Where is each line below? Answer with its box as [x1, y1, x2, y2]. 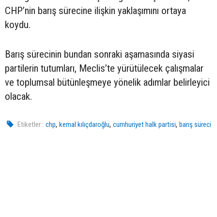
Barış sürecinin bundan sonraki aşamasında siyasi [5, 48, 194, 61]
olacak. [5, 91, 32, 103]
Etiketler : [17, 120, 44, 129]
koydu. [5, 19, 31, 31]
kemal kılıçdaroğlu [59, 120, 110, 129]
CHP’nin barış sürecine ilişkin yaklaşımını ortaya [5, 5, 186, 17]
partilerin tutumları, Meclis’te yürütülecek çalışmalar [5, 62, 203, 75]
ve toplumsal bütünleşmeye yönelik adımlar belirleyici [5, 77, 210, 89]
